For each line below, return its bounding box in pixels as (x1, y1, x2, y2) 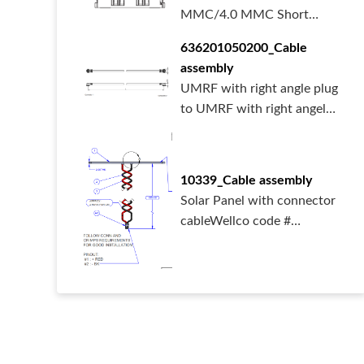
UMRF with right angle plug (180, 82, 338, 96)
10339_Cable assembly (180, 173, 312, 187)
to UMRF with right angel (180, 102, 326, 116)
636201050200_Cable (180, 41, 307, 55)
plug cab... (180, 123, 238, 136)
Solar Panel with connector (180, 193, 336, 207)
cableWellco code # (180, 214, 291, 227)
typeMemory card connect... (180, 28, 341, 42)
